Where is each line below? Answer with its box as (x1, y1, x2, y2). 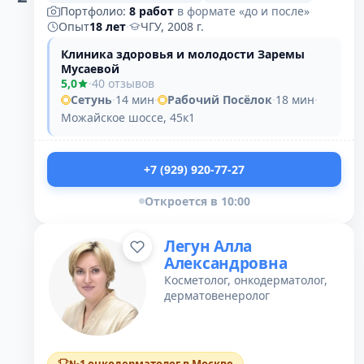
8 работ (129, 3, 174, 19)
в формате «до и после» (177, 3, 310, 19)
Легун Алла (164, 236, 253, 257)
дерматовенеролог (164, 288, 270, 303)
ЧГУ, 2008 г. (141, 19, 204, 34)
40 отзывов (92, 76, 154, 91)
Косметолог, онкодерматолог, (164, 272, 327, 288)
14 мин (115, 92, 154, 107)
